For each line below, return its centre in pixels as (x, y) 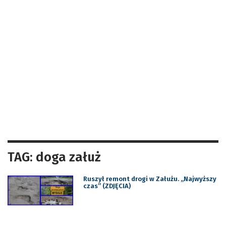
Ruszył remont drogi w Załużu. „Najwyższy (150, 179)
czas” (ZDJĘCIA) (107, 186)
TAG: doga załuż (54, 157)
